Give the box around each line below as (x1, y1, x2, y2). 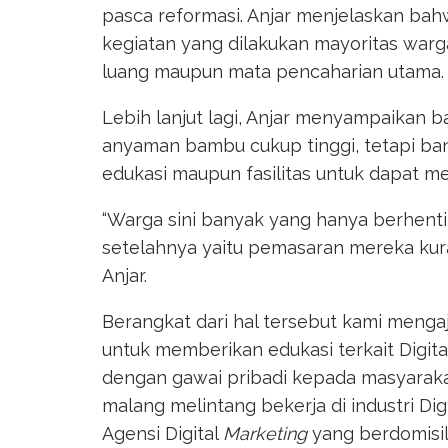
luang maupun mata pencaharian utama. (102, 60, 444, 82)
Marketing (223, 422, 307, 444)
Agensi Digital (102, 422, 223, 444)
